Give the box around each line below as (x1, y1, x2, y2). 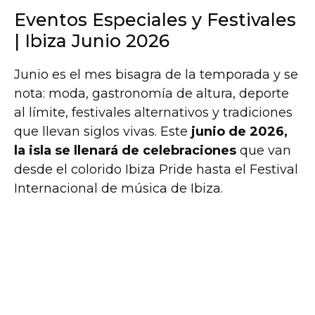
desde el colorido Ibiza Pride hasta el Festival (14, 161, 298, 177)
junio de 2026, (191, 123, 288, 139)
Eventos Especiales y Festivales (14, 8, 296, 30)
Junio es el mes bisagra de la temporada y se (14, 66, 298, 82)
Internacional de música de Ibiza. (14, 180, 223, 196)
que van (236, 142, 291, 158)
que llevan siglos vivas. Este (14, 123, 191, 139)
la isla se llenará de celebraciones (14, 142, 236, 158)
